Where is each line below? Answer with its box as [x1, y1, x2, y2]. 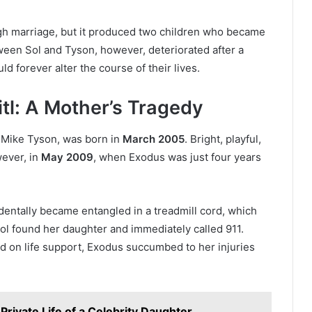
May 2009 [41, 150, 93, 164]
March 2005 [123, 132, 185, 146]
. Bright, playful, [185, 132, 261, 146]
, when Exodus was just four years [93, 150, 261, 164]
